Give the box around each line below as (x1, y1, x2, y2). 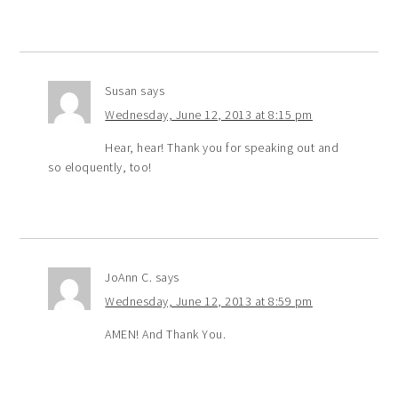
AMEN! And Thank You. (105, 325, 227, 342)
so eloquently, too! (48, 158, 152, 175)
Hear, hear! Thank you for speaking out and (105, 139, 339, 155)
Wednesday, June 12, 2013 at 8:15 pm (105, 106, 313, 123)
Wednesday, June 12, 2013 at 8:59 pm (105, 292, 313, 309)
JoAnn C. (105, 268, 153, 285)
